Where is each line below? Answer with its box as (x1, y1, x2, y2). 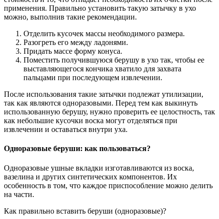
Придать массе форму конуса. (23, 47, 122, 56)
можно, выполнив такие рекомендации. (4, 13, 137, 22)
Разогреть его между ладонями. (23, 38, 128, 47)
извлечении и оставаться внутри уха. (4, 125, 128, 134)
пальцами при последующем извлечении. (23, 73, 162, 82)
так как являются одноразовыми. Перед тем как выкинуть (4, 99, 197, 108)
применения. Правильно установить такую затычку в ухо (4, 4, 196, 13)
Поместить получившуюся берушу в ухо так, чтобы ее (23, 56, 204, 65)
